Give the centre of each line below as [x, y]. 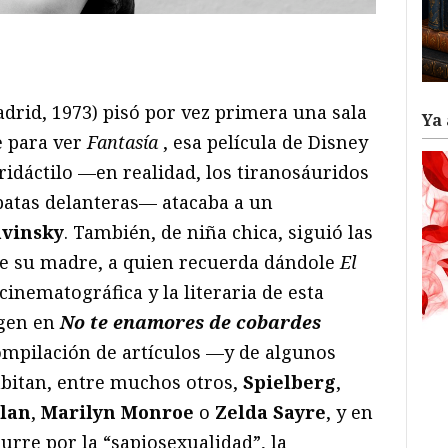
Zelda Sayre [270, 411]
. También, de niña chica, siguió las [218, 231]
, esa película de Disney [265, 141]
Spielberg [289, 381]
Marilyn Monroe [115, 411]
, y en [349, 411]
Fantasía [122, 141]
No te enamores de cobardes [190, 321]
